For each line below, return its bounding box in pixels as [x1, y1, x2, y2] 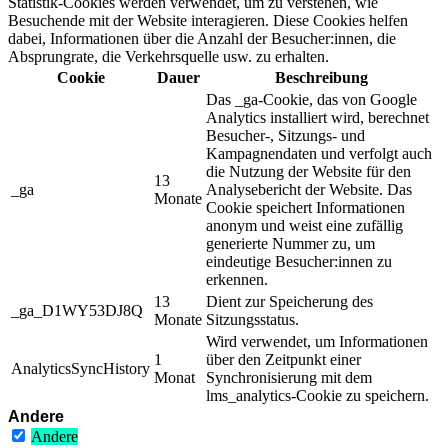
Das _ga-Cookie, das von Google [206, 90, 417, 108]
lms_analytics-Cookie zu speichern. [206, 386, 429, 404]
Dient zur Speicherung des [206, 292, 373, 310]
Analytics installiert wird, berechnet [206, 108, 429, 126]
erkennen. [206, 270, 268, 288]
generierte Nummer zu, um [206, 234, 375, 252]
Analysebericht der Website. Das [206, 180, 412, 198]
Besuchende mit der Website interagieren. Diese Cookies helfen [8, 11, 408, 29]
